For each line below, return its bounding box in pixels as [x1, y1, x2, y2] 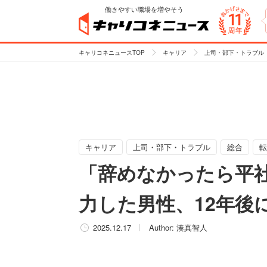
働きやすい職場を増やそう [105, 4, 184, 14]
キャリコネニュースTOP [79, 48, 145, 57]
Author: [149, 222, 176, 233]
